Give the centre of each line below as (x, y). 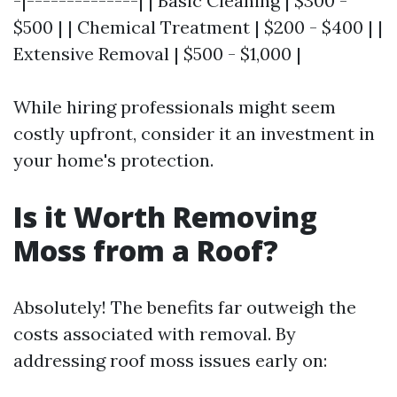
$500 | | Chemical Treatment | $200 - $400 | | (198, 27)
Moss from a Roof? (146, 250)
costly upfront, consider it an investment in (194, 133)
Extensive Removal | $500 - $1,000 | (157, 54)
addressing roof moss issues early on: (170, 360)
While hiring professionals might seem (175, 107)
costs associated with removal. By (155, 334)
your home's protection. (113, 160)
